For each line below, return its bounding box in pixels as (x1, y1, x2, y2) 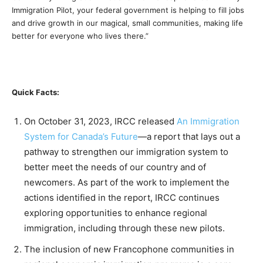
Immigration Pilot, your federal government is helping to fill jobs (12, 5, 244, 15)
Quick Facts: (12, 87, 59, 97)
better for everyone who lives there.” (12, 31, 149, 41)
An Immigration (177, 116, 240, 127)
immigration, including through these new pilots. (24, 222, 225, 234)
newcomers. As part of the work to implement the (24, 177, 230, 188)
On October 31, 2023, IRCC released (24, 116, 177, 127)
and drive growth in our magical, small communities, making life (12, 18, 243, 28)
